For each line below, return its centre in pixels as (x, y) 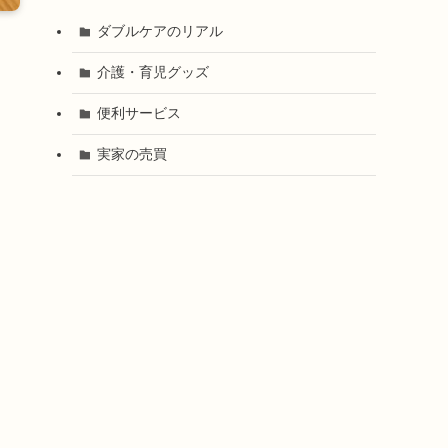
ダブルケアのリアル (159, 31)
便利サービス (138, 113)
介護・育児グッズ (152, 72)
